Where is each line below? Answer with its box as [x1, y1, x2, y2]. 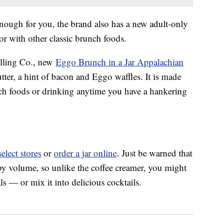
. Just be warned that [117, 147, 192, 159]
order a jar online [54, 147, 117, 159]
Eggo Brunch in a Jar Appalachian [56, 56, 184, 68]
